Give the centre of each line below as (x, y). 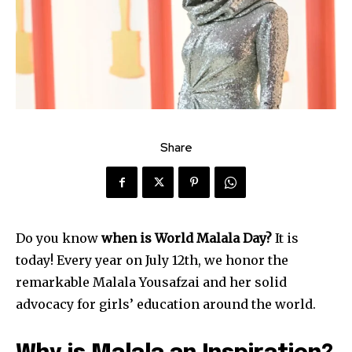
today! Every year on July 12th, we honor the (152, 260)
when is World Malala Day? (187, 238)
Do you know (59, 238)
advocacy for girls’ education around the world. (166, 304)
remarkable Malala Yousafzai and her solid (151, 282)
